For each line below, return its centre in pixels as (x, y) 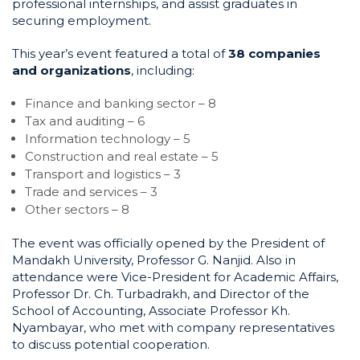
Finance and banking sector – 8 (121, 103)
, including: (163, 70)
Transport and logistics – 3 (103, 174)
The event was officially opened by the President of (168, 243)
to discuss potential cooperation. (111, 344)
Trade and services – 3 (91, 192)
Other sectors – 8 (77, 209)
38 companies (274, 53)
